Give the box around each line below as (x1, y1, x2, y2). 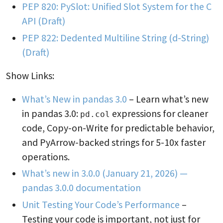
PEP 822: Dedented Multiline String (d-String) (22, 31, 209, 44)
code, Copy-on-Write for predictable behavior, (22, 121, 215, 134)
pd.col (80, 109, 110, 119)
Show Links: (6, 69, 54, 82)
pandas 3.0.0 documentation (22, 182, 141, 194)
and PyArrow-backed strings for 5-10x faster (22, 136, 206, 148)
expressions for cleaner (110, 107, 208, 119)
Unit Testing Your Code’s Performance (22, 198, 180, 211)
